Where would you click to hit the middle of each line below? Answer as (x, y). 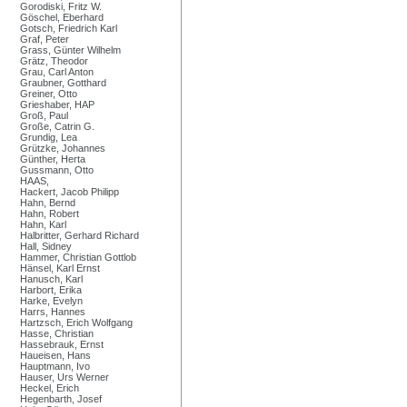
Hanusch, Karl (51, 278)
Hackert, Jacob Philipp (69, 191)
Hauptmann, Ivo (55, 366)
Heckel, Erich (50, 387)
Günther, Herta (53, 159)
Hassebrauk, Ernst (62, 344)
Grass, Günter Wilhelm (70, 50)
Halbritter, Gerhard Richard (79, 235)
